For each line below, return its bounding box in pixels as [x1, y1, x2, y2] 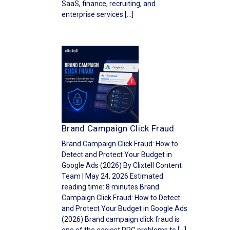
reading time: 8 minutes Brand [62, 183, 159, 191]
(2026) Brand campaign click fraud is [62, 215, 180, 223]
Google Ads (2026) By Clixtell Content [62, 161, 182, 169]
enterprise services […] [62, 10, 133, 18]
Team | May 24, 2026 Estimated [62, 172, 163, 180]
